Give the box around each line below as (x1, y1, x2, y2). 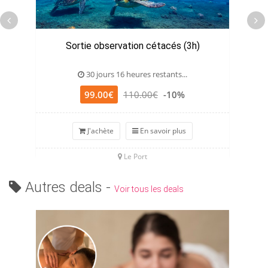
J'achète (86, 126, 114, 136)
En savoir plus (138, 126, 186, 136)
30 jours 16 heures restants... (84, 69, 187, 80)
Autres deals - (22, 179, 114, 196)
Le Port (122, 151, 147, 162)
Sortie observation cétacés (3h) (65, 40, 200, 52)
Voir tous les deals (114, 184, 184, 194)
